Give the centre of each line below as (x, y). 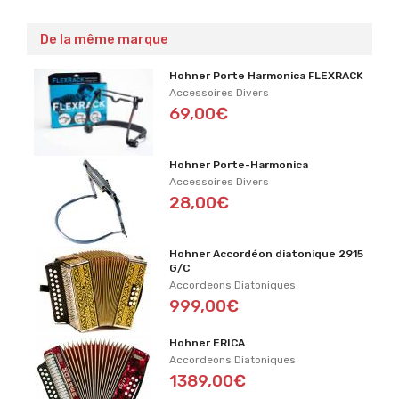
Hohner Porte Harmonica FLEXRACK (267, 76)
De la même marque (104, 39)
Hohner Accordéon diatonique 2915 (267, 254)
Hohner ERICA (208, 343)
